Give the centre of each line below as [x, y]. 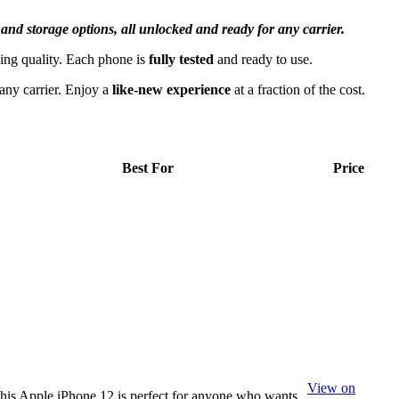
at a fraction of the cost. [298, 90]
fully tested [181, 60]
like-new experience [171, 90]
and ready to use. [263, 60]
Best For [147, 168]
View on [331, 388]
